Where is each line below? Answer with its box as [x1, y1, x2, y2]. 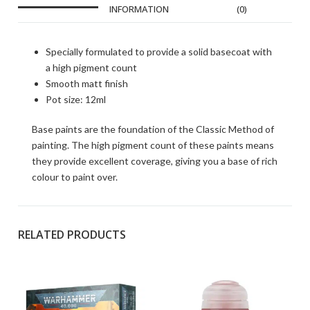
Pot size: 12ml [46, 93, 106, 105]
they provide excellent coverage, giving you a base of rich [32, 155, 277, 167]
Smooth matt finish [46, 77, 128, 89]
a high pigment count [46, 62, 137, 73]
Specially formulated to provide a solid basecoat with [46, 46, 272, 57]
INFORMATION [109, 3, 169, 15]
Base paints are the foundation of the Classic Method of [32, 123, 274, 135]
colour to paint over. [32, 171, 118, 183]
